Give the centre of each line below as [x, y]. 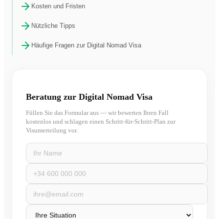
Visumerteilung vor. [52, 130]
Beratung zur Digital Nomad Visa [89, 97]
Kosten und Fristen [58, 6]
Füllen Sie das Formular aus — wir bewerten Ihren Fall [97, 112]
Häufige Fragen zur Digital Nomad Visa [86, 45]
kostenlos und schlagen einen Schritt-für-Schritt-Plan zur [101, 121]
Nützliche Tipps [53, 26]
